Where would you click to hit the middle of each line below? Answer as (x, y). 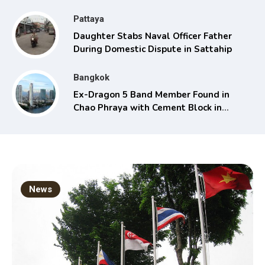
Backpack (93, 121)
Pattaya (89, 19)
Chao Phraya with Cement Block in (148, 108)
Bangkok (91, 78)
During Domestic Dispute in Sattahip (153, 49)
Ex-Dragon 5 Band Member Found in (151, 95)
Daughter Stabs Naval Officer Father (153, 36)
